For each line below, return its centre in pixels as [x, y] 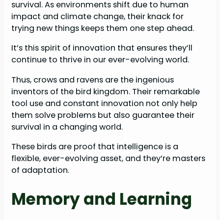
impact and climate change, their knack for [98, 17]
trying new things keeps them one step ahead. [104, 28]
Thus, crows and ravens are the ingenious [93, 80]
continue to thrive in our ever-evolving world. [100, 60]
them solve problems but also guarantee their [103, 115]
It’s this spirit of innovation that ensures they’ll [102, 48]
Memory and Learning [102, 199]
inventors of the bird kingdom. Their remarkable [106, 91]
